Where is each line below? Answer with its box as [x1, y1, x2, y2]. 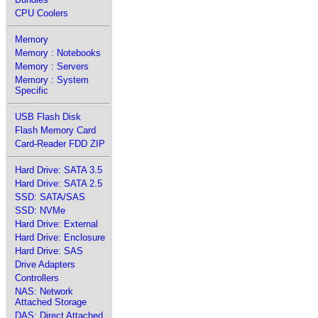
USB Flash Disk [15, 111, 81, 122]
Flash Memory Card [15, 125, 96, 136]
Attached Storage [15, 297, 87, 307]
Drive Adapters [15, 259, 75, 270]
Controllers [15, 273, 59, 283]
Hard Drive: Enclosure [15, 232, 105, 243]
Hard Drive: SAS [15, 246, 83, 256]
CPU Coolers [15, 8, 68, 18]
